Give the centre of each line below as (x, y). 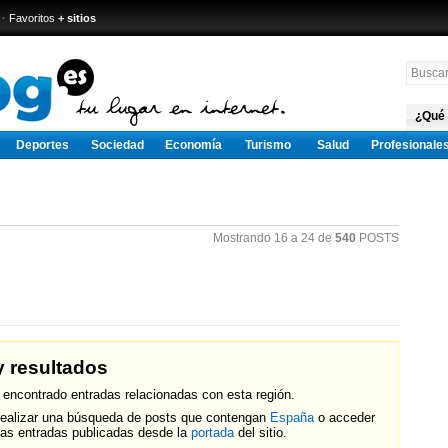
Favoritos (32, 18)
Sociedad (117, 145)
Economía (193, 145)
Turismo (267, 145)
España (292, 417)
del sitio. (260, 432)
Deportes (42, 145)
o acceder (344, 417)
